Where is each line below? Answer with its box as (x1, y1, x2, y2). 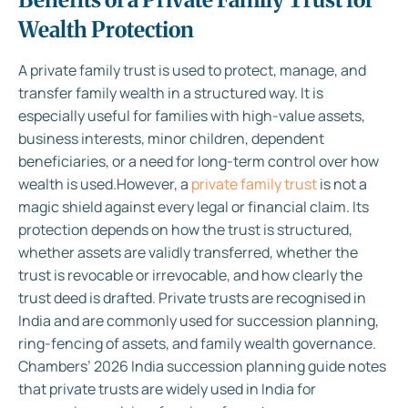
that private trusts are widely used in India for (18, 379, 316, 400)
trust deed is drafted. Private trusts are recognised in (18, 288, 366, 309)
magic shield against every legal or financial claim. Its (18, 197, 369, 218)
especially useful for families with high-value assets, (18, 106, 365, 127)
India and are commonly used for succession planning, (18, 311, 379, 331)
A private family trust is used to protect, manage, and (18, 60, 366, 81)
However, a (117, 174, 191, 195)
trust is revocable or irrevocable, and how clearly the (18, 265, 362, 286)
